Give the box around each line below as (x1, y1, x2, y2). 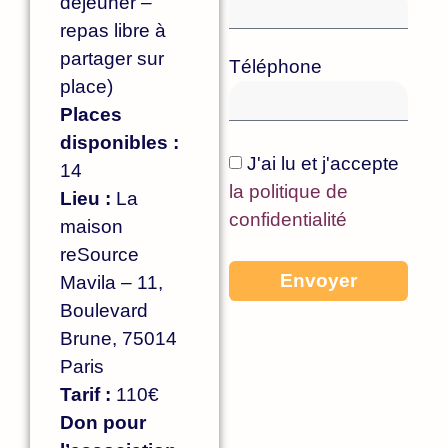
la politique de (228, 181, 348, 203)
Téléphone (228, 55, 322, 77)
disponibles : (60, 131, 179, 153)
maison (60, 215, 123, 237)
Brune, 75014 (60, 327, 177, 349)
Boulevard (60, 299, 148, 321)
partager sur (60, 47, 164, 69)
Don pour (60, 411, 146, 433)
